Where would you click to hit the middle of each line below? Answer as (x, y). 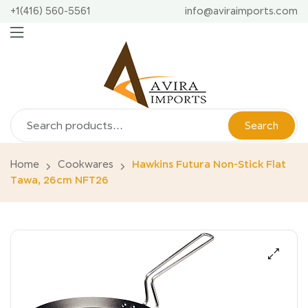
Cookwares (86, 165)
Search (262, 125)
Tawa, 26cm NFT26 (59, 180)
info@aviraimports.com (241, 11)
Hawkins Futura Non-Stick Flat (209, 165)
